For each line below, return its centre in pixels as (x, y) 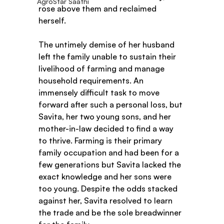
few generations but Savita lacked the (111, 165)
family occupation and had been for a (110, 153)
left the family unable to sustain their (108, 57)
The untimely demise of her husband (108, 45)
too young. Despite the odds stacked (109, 189)
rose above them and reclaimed (99, 9)
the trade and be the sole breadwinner (111, 213)
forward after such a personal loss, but (112, 105)
